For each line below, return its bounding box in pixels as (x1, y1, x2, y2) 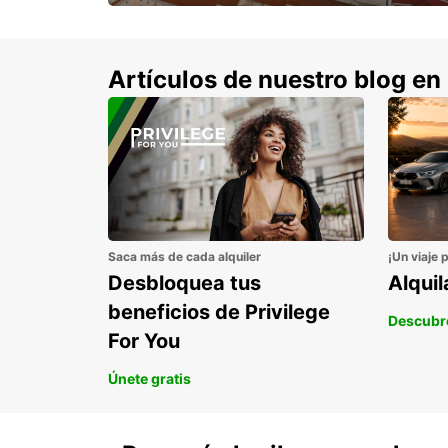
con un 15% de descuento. (124, 33, 297, 51)
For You (108, 329, 180, 354)
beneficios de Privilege (108, 300, 330, 325)
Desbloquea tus (108, 271, 261, 296)
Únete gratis (108, 370, 191, 388)
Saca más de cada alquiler (108, 249, 261, 265)
